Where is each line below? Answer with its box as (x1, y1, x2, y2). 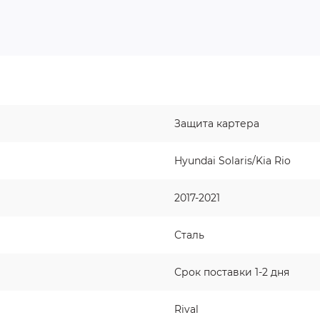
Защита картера (174, 117, 259, 130)
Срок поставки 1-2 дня (174, 266, 289, 279)
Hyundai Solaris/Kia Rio (174, 154, 291, 167)
